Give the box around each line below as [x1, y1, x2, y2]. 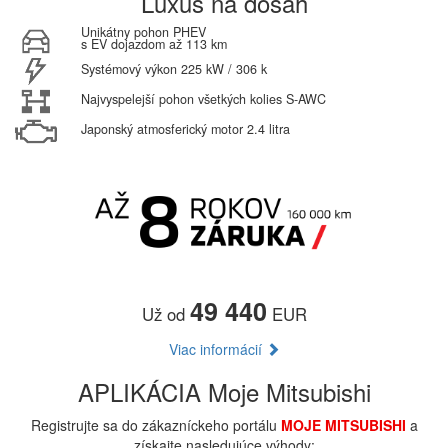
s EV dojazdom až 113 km [80, 34, 227, 53]
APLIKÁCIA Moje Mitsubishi [77, 373, 371, 409]
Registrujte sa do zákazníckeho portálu [30, 414, 281, 435]
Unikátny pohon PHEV [80, 22, 206, 41]
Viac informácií [168, 338, 266, 359]
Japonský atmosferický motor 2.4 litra [80, 119, 290, 138]
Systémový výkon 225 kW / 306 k [80, 60, 267, 79]
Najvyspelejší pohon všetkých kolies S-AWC [80, 90, 326, 109]
